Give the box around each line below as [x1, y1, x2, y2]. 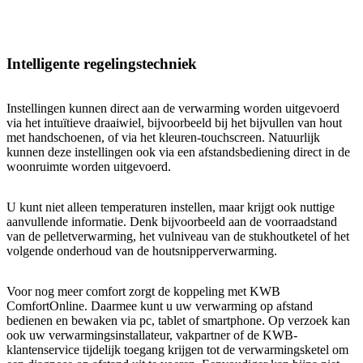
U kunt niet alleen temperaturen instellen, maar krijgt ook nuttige [6, 199, 335, 214]
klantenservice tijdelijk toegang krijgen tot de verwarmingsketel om [6, 342, 348, 357]
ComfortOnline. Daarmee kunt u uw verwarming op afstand [6, 298, 313, 313]
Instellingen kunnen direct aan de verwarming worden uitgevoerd [6, 100, 340, 115]
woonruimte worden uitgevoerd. [6, 159, 171, 173]
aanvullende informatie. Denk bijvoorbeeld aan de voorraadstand [6, 214, 337, 228]
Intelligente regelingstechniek [6, 54, 197, 72]
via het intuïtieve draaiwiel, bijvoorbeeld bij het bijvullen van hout [6, 115, 342, 130]
